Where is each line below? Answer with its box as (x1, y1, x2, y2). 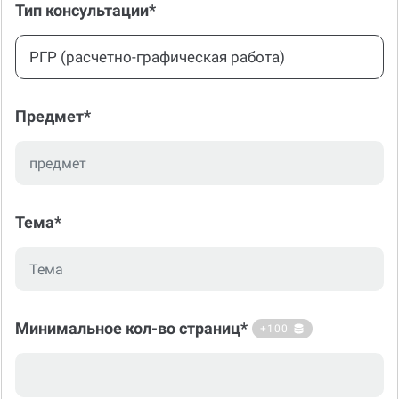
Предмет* (15, 85, 91, 104)
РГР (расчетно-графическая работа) (29, 27, 285, 45)
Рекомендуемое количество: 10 (15, 380, 175, 393)
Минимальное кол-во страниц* (15, 297, 248, 316)
